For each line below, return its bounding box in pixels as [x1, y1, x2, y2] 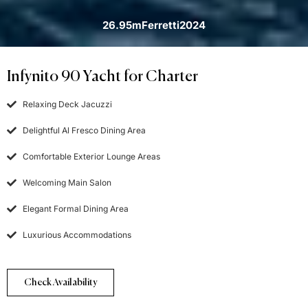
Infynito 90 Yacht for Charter [7, 69, 198, 85]
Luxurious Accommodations [22, 229, 131, 240]
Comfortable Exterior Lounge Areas [22, 151, 160, 162]
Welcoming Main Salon [22, 177, 111, 188]
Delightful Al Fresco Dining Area [22, 124, 146, 135]
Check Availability [24, 277, 97, 287]
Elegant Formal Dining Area [22, 203, 129, 214]
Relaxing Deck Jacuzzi [22, 98, 112, 109]
